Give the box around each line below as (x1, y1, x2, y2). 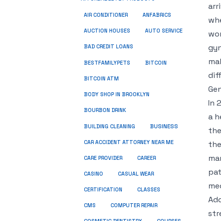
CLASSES (137, 186, 160, 193)
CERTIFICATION (84, 186, 122, 193)
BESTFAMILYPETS (84, 59, 130, 66)
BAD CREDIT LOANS (84, 43, 133, 50)
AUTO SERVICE (145, 28, 183, 34)
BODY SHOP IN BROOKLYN (84, 91, 149, 98)
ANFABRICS (143, 11, 171, 18)
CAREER (137, 155, 156, 161)
